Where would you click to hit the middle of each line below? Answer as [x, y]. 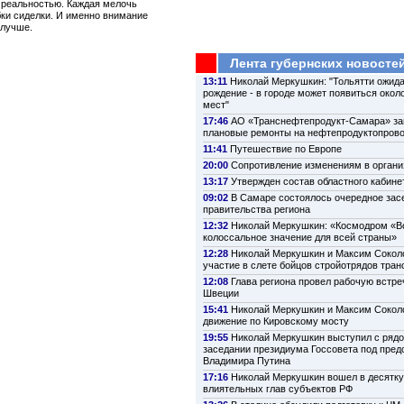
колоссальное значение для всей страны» [300, 238]
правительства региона [257, 210]
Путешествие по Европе [286, 149]
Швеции [221, 294]
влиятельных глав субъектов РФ [278, 389]
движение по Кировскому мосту [276, 321]
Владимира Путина [247, 361]
